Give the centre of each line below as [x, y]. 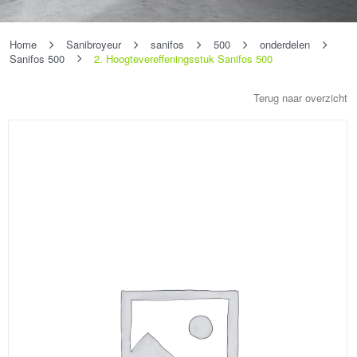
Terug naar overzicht [300, 98]
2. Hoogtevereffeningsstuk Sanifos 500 [183, 58]
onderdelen [285, 44]
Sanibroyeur [94, 44]
